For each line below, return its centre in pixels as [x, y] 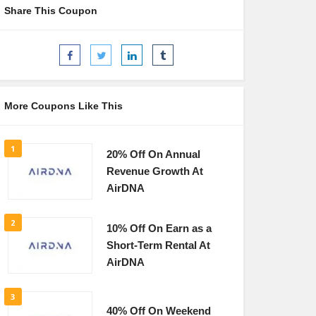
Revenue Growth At [154, 171]
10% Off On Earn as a [159, 229]
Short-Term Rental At [158, 245]
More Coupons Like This [63, 106]
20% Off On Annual [153, 154]
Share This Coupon [50, 11]
